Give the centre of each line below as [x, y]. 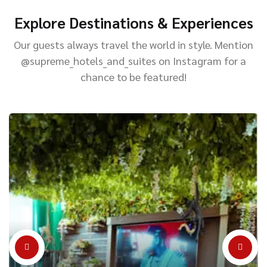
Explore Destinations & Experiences [133, 23]
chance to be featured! [133, 77]
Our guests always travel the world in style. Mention [133, 45]
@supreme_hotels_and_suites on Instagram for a [133, 61]
